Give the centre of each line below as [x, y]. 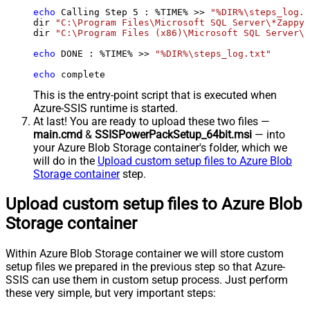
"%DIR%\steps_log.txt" [213, 53]
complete [80, 74]
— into [268, 134]
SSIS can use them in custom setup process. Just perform [147, 280]
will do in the [65, 161]
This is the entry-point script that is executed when [155, 95]
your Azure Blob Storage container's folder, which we [160, 147]
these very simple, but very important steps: [111, 293]
